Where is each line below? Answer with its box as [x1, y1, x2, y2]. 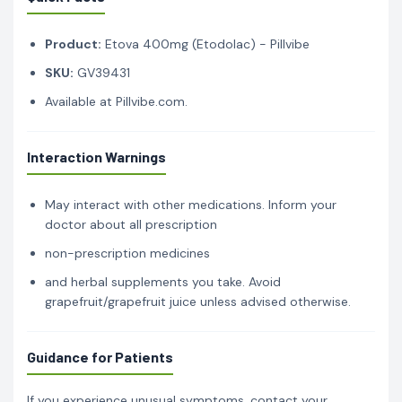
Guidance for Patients [27, 347, 173, 365]
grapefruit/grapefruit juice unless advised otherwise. [45, 293, 351, 310]
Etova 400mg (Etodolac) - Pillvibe [101, 35, 310, 52]
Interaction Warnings [27, 147, 166, 165]
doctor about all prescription [45, 215, 217, 232]
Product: [45, 35, 101, 52]
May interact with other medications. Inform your [45, 196, 336, 213]
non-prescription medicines [45, 244, 210, 261]
